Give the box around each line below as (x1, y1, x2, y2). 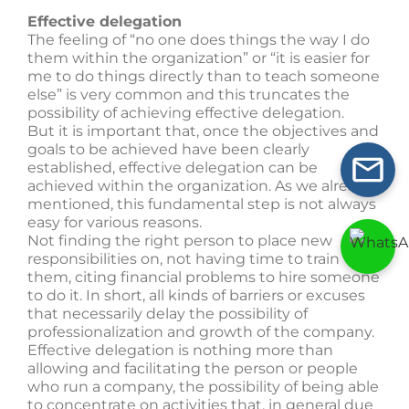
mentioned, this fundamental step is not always (27, 195, 376, 213)
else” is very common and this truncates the (27, 86, 350, 103)
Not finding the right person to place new (27, 232, 332, 249)
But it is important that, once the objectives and (27, 122, 379, 140)
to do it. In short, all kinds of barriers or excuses (27, 287, 365, 304)
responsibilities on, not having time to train (27, 250, 340, 267)
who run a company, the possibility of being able (27, 378, 379, 395)
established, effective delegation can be (27, 159, 318, 176)
